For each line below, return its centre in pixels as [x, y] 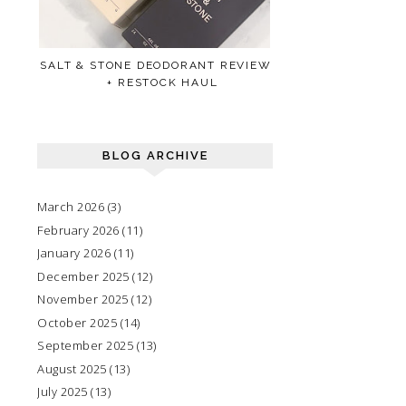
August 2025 [72, 368]
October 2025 [77, 322]
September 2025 [85, 346]
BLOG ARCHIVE [155, 156]
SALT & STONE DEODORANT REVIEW [156, 66]
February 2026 [78, 230]
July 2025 [63, 392]
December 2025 [83, 276]
